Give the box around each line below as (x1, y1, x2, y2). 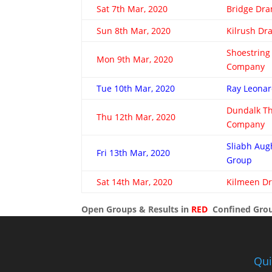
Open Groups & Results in (81, 203, 189, 215)
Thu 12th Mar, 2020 (97, 111, 176, 123)
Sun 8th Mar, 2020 (97, 25, 171, 36)
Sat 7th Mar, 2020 (97, 3, 168, 15)
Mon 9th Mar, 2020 (97, 53, 174, 65)
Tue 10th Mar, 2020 (97, 83, 175, 94)
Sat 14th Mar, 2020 (97, 176, 173, 188)
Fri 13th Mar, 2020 (97, 147, 171, 158)
